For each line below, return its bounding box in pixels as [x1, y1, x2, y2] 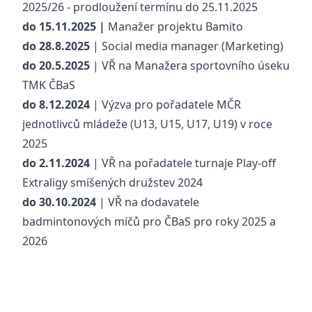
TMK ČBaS [22, 77, 75, 93]
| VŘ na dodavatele [96, 194, 199, 210]
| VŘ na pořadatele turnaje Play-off [90, 155, 276, 171]
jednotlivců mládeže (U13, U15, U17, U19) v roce [22, 116, 272, 132]
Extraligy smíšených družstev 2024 [22, 175, 203, 190]
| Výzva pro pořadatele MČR [90, 97, 241, 112]
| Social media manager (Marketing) [90, 38, 283, 54]
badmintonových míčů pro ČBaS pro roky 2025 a [22, 214, 276, 229]
